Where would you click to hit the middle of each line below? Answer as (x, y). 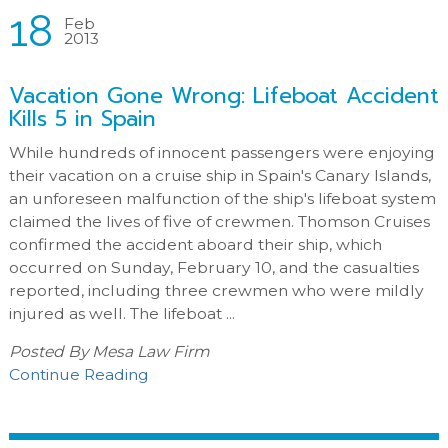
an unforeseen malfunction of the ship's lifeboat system (222, 198)
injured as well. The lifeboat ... (121, 313)
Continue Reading (78, 375)
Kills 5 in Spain (82, 118)
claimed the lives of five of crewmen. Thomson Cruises (219, 221)
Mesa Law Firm (150, 352)
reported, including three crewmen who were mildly (216, 290)
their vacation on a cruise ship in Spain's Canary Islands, (219, 175)
